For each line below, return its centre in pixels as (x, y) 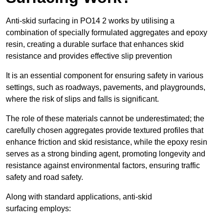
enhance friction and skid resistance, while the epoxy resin (107, 142)
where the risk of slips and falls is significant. (82, 99)
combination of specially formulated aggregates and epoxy (107, 33)
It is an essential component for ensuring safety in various (105, 76)
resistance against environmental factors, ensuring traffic (103, 166)
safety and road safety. (44, 177)
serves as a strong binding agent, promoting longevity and (106, 154)
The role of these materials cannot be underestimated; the (105, 119)
